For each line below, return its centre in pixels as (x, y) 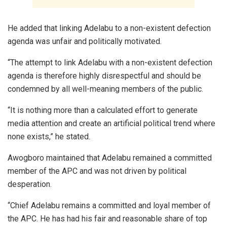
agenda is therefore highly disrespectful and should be (104, 75)
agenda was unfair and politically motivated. (85, 41)
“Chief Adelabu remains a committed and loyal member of (109, 205)
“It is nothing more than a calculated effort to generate (103, 110)
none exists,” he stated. (49, 136)
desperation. (30, 184)
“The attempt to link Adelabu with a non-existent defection (110, 62)
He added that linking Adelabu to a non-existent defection (109, 28)
